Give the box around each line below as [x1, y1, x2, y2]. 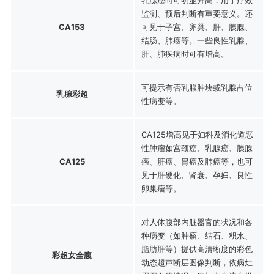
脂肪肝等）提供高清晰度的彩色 [141, 243, 253, 254]
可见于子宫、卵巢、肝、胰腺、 [141, 21, 253, 32]
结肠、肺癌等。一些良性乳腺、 [141, 35, 253, 45]
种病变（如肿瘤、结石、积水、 [141, 230, 253, 240]
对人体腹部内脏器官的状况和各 [141, 217, 253, 227]
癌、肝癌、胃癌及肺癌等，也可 [141, 156, 253, 166]
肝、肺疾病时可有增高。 [141, 48, 229, 59]
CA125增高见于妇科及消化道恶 [141, 129, 253, 139]
